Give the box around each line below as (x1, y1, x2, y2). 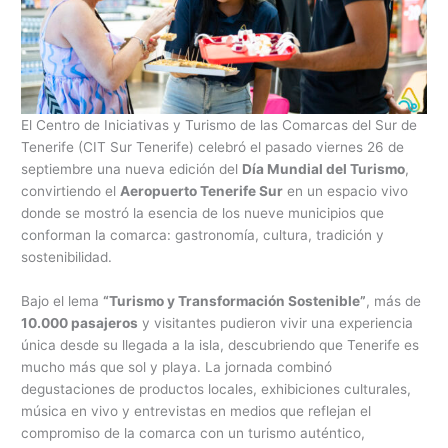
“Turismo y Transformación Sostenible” (103, 293, 367, 310)
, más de (366, 293, 422, 310)
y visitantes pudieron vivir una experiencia (138, 315, 414, 332)
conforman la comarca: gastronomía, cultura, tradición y (21, 227, 385, 244)
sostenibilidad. (21, 249, 113, 266)
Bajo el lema (21, 293, 104, 310)
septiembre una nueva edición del (21, 161, 243, 178)
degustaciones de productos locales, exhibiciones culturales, (21, 381, 412, 398)
